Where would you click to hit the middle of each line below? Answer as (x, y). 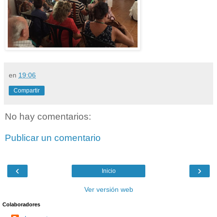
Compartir (27, 91)
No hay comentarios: (48, 117)
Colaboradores (21, 205)
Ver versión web (108, 190)
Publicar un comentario (53, 138)
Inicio (108, 171)
